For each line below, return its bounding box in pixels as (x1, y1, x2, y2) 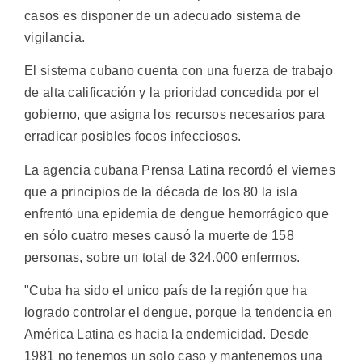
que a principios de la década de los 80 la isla (24, 184, 298, 199)
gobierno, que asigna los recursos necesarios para (24, 107, 326, 122)
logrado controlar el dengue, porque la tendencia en (24, 305, 333, 320)
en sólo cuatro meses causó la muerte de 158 (24, 228, 294, 242)
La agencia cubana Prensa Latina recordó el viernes (24, 162, 335, 177)
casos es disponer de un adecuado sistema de (24, 9, 301, 23)
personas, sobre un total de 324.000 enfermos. (24, 250, 301, 264)
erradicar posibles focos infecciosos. (24, 129, 242, 144)
